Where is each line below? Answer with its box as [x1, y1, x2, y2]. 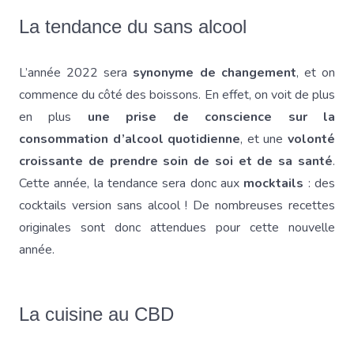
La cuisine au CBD [19, 303, 174, 325]
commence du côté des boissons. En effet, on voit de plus [19, 86, 335, 104]
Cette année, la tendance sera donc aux [19, 175, 239, 192]
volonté [288, 130, 336, 148]
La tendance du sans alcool [19, 16, 247, 37]
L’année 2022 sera [19, 64, 134, 81]
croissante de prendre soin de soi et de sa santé [19, 153, 333, 170]
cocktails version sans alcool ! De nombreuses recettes [19, 197, 335, 214]
